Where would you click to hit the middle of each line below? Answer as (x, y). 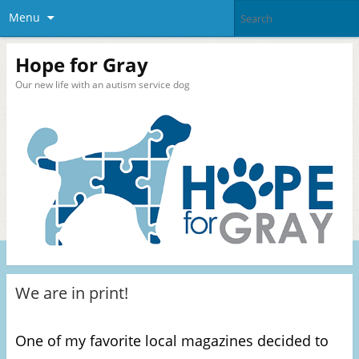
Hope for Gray (81, 64)
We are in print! (71, 292)
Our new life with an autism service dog (102, 84)
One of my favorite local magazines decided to (171, 340)
